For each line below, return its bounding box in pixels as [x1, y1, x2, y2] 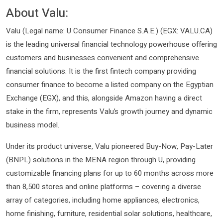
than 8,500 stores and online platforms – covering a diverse [6, 181, 201, 193]
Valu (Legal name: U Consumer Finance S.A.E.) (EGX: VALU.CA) [6, 25, 213, 37]
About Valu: [6, 4, 68, 22]
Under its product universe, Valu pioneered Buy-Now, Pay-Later [6, 141, 213, 152]
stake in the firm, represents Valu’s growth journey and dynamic [6, 106, 213, 117]
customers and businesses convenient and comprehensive [6, 52, 199, 64]
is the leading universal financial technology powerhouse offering [6, 39, 217, 50]
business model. [6, 119, 59, 131]
